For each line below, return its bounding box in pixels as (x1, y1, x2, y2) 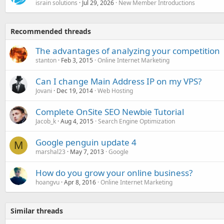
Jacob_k (35, 116, 56, 125)
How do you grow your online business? (35, 166, 192, 178)
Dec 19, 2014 (56, 86, 93, 95)
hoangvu (35, 177, 59, 186)
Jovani (35, 86, 52, 95)
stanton (35, 55, 56, 64)
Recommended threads (10, 26, 91, 36)
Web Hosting (97, 86, 133, 95)
